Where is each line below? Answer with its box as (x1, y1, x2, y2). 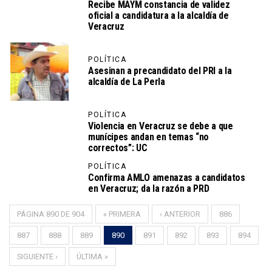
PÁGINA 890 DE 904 (17, 209, 84, 219)
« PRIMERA (103, 209, 141, 219)
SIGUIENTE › (17, 251, 58, 261)
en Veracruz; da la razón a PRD (88, 182, 209, 194)
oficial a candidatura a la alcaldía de (88, 9, 229, 21)
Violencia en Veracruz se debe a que (88, 120, 233, 132)
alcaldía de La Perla (88, 75, 165, 87)
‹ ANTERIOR (160, 209, 200, 219)
